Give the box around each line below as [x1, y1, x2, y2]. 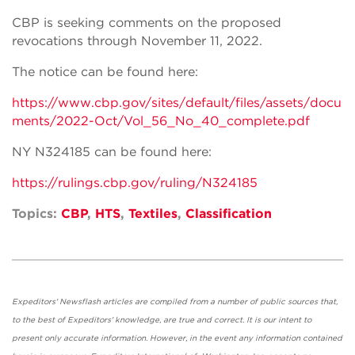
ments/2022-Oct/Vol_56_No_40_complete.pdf [12, 113, 310, 128]
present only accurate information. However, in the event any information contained [12, 333, 342, 342]
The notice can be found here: [12, 64, 198, 79]
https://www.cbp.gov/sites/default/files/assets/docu [12, 95, 342, 110]
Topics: [12, 206, 61, 221]
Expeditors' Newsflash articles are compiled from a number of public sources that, [12, 296, 338, 306]
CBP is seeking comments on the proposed [12, 15, 281, 30]
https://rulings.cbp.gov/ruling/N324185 [12, 175, 258, 190]
